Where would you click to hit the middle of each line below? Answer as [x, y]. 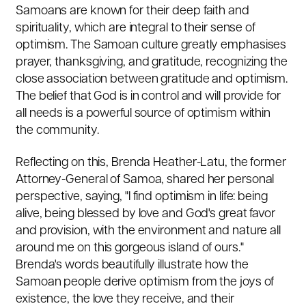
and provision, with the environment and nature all [148, 232]
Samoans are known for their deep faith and [133, 11]
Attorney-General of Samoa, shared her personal [145, 180]
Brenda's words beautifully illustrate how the [132, 266]
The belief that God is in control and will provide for [148, 96]
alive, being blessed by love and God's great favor [145, 214]
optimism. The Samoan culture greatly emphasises [151, 45]
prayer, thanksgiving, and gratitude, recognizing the [152, 62]
